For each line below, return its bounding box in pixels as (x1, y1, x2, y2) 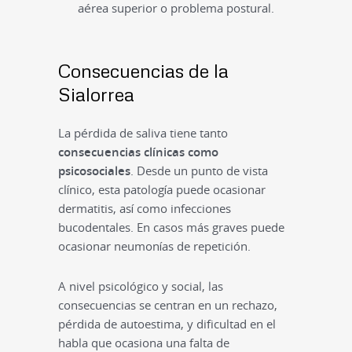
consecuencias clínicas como (57, 144, 218, 160)
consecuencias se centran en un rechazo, (57, 297, 277, 313)
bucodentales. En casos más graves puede (57, 219, 284, 236)
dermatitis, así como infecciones (57, 200, 231, 217)
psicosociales (57, 163, 130, 179)
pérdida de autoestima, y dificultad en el (57, 316, 276, 332)
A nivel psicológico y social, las (57, 278, 223, 295)
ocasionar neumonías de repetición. (57, 238, 251, 255)
